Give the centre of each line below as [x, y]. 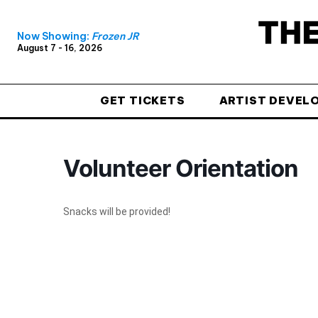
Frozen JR [115, 37]
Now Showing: [54, 37]
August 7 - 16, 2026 [60, 48]
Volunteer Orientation [181, 168]
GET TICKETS [142, 100]
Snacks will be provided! [117, 211]
